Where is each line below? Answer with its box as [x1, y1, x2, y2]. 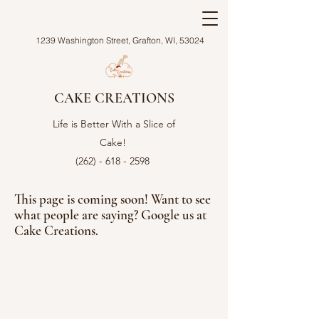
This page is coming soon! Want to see [14, 191, 211, 207]
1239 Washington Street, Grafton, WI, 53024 [35, 35, 204, 46]
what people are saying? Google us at [14, 206, 206, 223]
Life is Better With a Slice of [53, 117, 175, 130]
